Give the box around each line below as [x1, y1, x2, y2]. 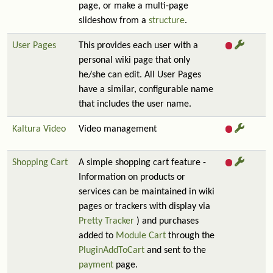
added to [79, 231, 116, 241]
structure [149, 16, 185, 26]
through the [166, 231, 214, 241]
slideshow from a [79, 16, 149, 26]
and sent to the [144, 246, 206, 255]
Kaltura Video [12, 124, 66, 134]
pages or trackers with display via [79, 202, 210, 211]
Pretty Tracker [79, 216, 134, 226]
